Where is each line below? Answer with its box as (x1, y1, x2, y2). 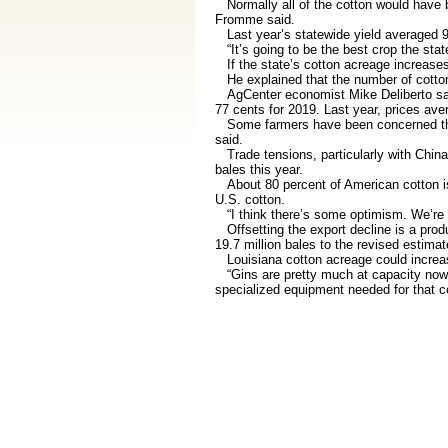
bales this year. (214, 161, 303, 177)
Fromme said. (214, 11, 295, 27)
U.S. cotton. (214, 191, 285, 207)
